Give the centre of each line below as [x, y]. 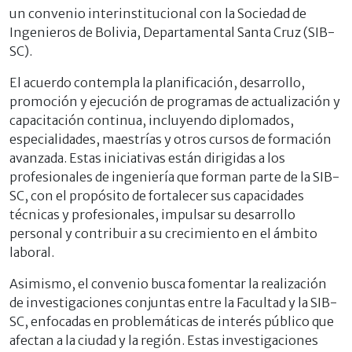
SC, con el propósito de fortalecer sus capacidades [157, 196]
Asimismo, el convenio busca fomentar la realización [168, 284]
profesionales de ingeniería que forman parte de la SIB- [174, 177]
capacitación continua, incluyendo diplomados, [152, 121]
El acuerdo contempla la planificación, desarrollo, [157, 83]
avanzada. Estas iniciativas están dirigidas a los [147, 158]
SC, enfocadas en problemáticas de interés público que [172, 322]
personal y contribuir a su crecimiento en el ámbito [163, 234]
